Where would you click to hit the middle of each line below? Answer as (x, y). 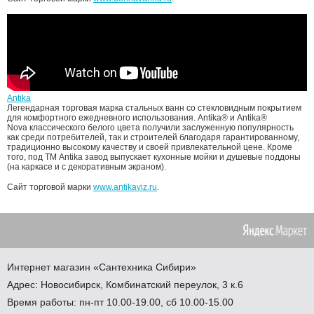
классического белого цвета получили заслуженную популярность (162, 127)
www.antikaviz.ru (125, 187)
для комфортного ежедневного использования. (101, 117)
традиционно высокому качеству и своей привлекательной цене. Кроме (150, 147)
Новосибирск (70, 284)
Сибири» (175, 267)
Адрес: (24, 284)
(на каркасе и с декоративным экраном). (87, 166)
